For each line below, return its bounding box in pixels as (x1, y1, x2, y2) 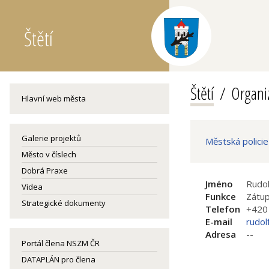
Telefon (205, 203, 240, 215)
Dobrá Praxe (22, 165, 68, 176)
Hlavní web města (22, 93, 86, 104)
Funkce (205, 190, 236, 202)
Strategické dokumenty (22, 198, 106, 208)
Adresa (205, 228, 236, 240)
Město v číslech (22, 149, 76, 160)
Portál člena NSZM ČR (22, 238, 100, 249)
